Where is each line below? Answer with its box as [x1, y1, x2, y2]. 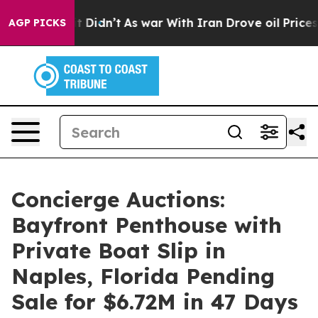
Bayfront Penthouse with [11, 212, 282, 238]
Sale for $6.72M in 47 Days [11, 288, 298, 315]
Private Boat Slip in [11, 237, 226, 264]
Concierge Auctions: [11, 186, 225, 213]
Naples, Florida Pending [11, 263, 275, 290]
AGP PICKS [9, 16, 66, 29]
